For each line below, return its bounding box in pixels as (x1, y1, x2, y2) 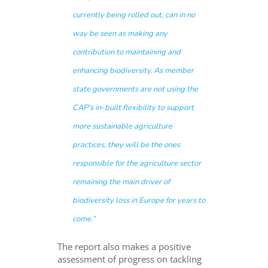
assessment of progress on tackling (57, 252, 202, 265)
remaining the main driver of (72, 176, 170, 187)
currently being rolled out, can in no (72, 9, 196, 20)
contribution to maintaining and (72, 46, 181, 57)
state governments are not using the (72, 83, 199, 95)
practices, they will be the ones (72, 139, 181, 150)
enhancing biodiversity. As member (72, 65, 194, 76)
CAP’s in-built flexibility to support (72, 102, 194, 113)
